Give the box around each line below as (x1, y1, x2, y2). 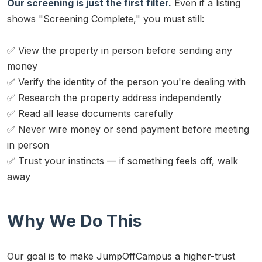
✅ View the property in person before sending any (7, 44, 232, 56)
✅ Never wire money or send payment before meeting (7, 123, 249, 135)
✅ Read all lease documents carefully (7, 107, 173, 119)
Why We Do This (7, 210, 142, 231)
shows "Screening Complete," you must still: (7, 12, 204, 25)
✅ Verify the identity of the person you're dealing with (7, 75, 246, 88)
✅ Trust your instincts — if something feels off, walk (7, 154, 238, 167)
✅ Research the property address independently (7, 91, 222, 104)
